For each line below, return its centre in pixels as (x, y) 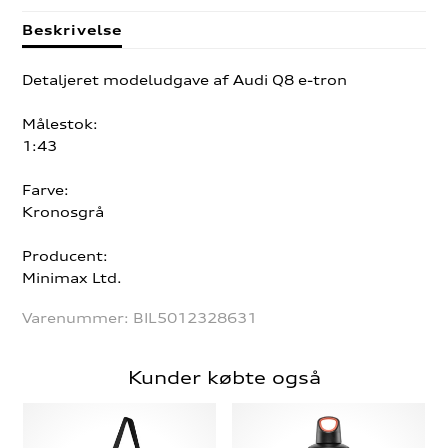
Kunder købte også (224, 377)
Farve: (46, 190)
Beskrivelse (72, 30)
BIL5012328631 (195, 318)
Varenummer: (78, 318)
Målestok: (60, 124)
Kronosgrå (63, 212)
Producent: (65, 256)
